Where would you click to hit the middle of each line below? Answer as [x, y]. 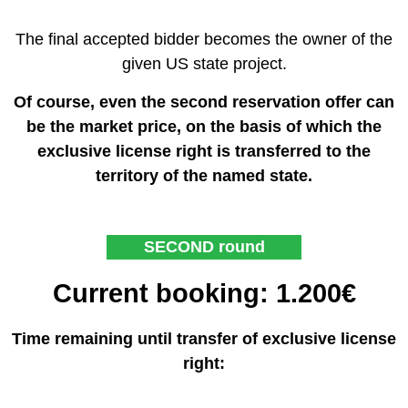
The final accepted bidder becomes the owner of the [204, 40]
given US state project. [204, 64]
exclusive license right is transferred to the [204, 151]
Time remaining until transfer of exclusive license [204, 338]
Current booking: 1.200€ [204, 294]
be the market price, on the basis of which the [204, 126]
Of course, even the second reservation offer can [204, 102]
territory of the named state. [204, 175]
